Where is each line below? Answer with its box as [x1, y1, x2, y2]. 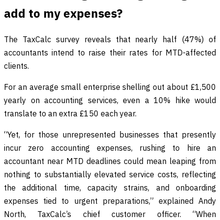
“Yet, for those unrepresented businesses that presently [4, 129, 216, 139]
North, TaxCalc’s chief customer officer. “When [4, 209, 216, 219]
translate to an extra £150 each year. [4, 108, 137, 118]
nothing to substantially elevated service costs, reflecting [4, 169, 216, 179]
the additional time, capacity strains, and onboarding [4, 182, 216, 192]
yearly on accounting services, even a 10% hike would [4, 95, 216, 105]
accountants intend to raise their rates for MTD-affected [4, 47, 216, 57]
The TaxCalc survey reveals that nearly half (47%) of [4, 34, 216, 44]
